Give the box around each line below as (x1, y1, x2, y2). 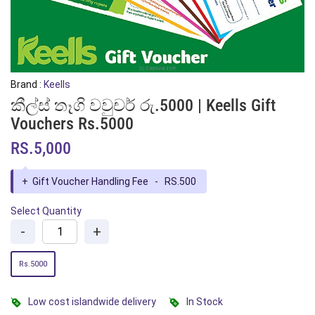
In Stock (186, 296, 223, 307)
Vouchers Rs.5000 (11, 114, 134, 134)
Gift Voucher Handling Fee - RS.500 (32, 176, 198, 187)
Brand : (11, 79, 41, 90)
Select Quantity (11, 205, 82, 217)
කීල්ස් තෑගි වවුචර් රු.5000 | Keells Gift (11, 96, 276, 115)
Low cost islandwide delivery (28, 296, 156, 307)
